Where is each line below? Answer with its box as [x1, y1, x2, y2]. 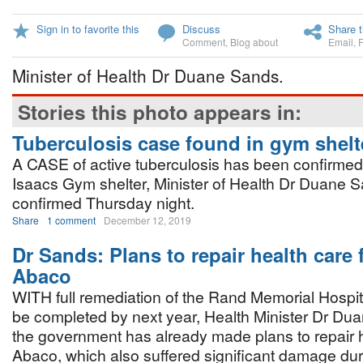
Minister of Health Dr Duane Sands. [12, 63, 284, 88]
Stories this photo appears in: [18, 98, 301, 126]
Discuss [182, 21, 220, 36]
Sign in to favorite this [36, 21, 139, 36]
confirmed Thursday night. [12, 191, 194, 214]
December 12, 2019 [104, 213, 191, 227]
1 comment [47, 213, 96, 227]
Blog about [230, 35, 278, 49]
